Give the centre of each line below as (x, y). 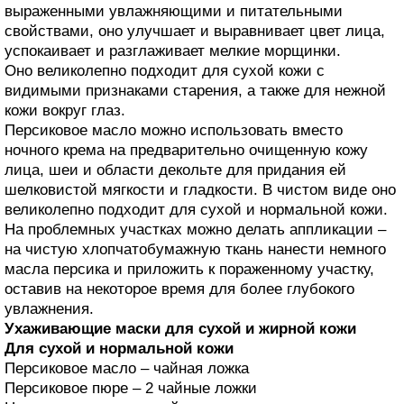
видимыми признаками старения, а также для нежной (195, 90)
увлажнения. (49, 308)
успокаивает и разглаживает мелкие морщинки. (173, 50)
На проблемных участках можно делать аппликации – (195, 229)
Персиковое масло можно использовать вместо (174, 130)
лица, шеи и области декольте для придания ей (175, 170)
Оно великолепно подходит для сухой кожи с (165, 70)
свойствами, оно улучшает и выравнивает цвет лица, (195, 31)
